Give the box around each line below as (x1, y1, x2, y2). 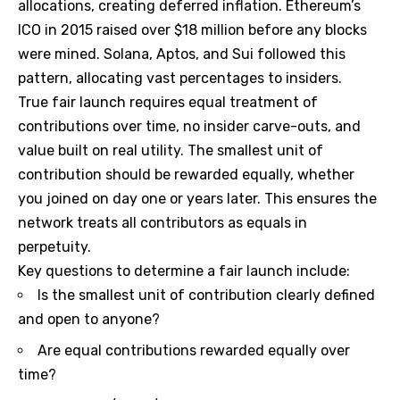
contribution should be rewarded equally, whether (18, 165, 354, 183)
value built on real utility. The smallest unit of (18, 141, 323, 159)
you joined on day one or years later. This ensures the (18, 189, 377, 207)
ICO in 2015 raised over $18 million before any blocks (18, 21, 367, 38)
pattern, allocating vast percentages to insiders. (18, 69, 342, 87)
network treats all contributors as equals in (18, 213, 307, 231)
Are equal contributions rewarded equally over (37, 341, 350, 359)
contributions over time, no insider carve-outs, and (18, 117, 361, 135)
